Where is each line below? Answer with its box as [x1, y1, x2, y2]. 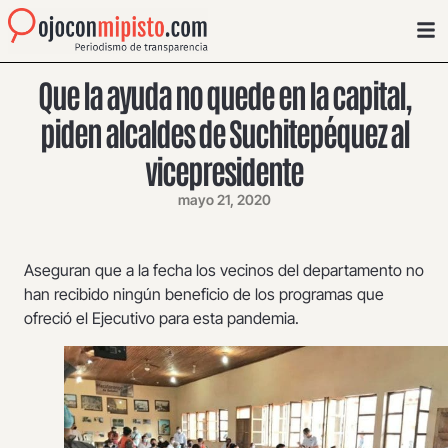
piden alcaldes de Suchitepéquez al [39, 111, 409, 153]
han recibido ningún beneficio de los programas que [24, 284, 384, 305]
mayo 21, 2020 [177, 191, 271, 209]
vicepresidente [145, 149, 303, 191]
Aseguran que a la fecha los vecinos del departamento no [24, 260, 424, 281]
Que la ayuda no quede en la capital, [37, 73, 411, 115]
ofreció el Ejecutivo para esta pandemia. [24, 308, 299, 329]
